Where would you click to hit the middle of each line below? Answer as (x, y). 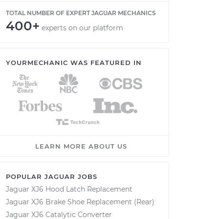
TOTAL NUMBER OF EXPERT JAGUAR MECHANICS (81, 13)
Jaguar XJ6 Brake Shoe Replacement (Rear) (80, 202)
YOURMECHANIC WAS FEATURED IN (74, 63)
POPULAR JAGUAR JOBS (52, 176)
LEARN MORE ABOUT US (81, 146)
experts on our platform (82, 28)
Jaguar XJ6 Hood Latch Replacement (69, 189)
